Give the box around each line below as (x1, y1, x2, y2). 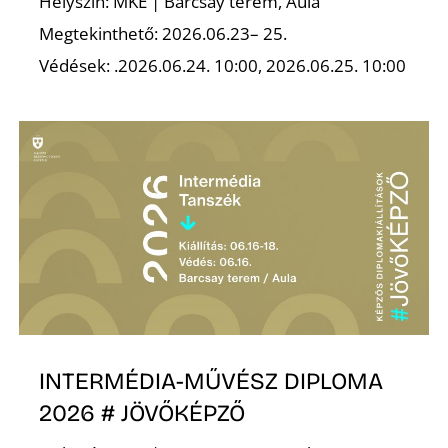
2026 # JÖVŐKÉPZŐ (39, 398, 246, 427)
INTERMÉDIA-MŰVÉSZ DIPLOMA (39, 366, 384, 395)
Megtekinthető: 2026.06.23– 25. (39, 21, 288, 45)
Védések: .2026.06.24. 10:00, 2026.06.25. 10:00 (39, 53, 407, 77)
